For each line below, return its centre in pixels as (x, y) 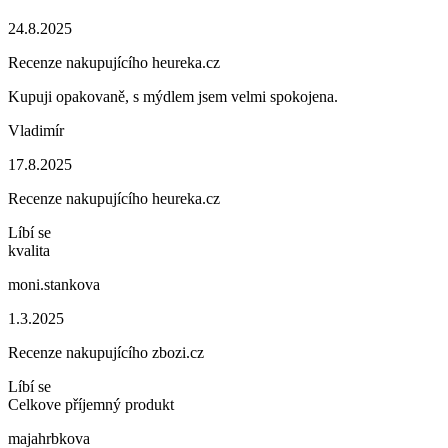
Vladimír (36, 130)
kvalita (29, 250)
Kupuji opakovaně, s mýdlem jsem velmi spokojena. (173, 96)
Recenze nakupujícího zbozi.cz (106, 352)
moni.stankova (54, 284)
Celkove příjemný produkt (91, 404)
